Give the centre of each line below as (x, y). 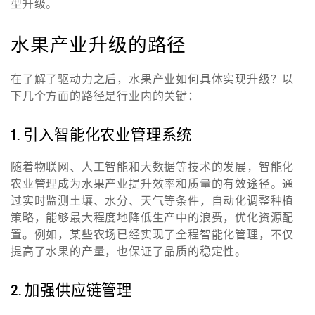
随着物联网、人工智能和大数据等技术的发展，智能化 (153, 167)
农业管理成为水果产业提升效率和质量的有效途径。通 (153, 184)
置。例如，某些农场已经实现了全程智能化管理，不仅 (153, 234)
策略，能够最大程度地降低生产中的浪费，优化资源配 (153, 218)
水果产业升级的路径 (99, 45)
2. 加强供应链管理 (71, 290)
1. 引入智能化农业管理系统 (102, 135)
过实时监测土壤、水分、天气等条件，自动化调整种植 (153, 201)
